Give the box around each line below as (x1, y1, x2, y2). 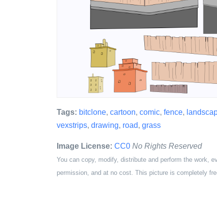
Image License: (57, 142, 112, 150)
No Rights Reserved (132, 142, 202, 150)
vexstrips (57, 121, 87, 129)
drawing (91, 121, 119, 129)
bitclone (79, 108, 106, 116)
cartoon (110, 108, 136, 116)
